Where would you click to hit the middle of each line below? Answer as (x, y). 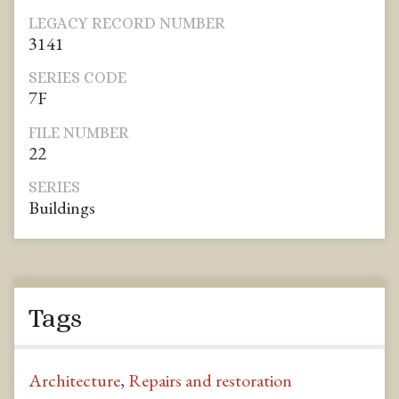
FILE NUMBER (79, 132)
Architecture (74, 380)
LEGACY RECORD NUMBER (127, 23)
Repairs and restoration (210, 380)
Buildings (62, 208)
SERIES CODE (77, 78)
